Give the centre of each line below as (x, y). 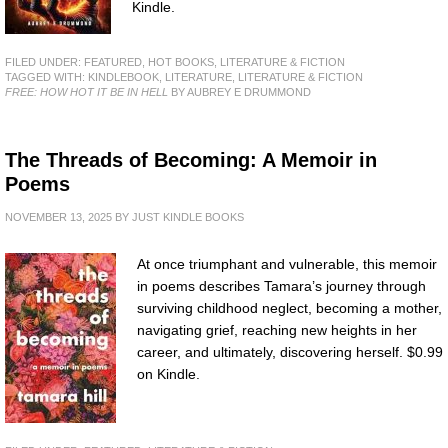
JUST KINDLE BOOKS (188, 216)
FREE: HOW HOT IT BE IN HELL (86, 91)
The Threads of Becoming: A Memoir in (191, 159)
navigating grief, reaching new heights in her (277, 329)
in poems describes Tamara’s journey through (281, 285)
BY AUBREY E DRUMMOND (239, 91)
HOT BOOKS (181, 61)
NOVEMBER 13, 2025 (58, 216)
